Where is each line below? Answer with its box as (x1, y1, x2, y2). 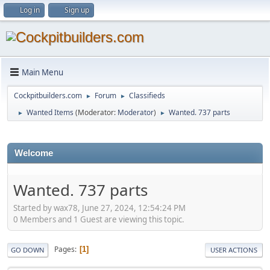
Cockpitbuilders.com (14, 90, 82, 101)
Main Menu (22, 66, 63, 78)
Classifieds (129, 90, 165, 101)
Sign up (64, 5, 89, 15)
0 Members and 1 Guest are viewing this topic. (13, 213, 184, 225)
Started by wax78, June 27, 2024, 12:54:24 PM (13, 202, 186, 213)
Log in (20, 5, 40, 15)
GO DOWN (11, 245, 45, 254)
